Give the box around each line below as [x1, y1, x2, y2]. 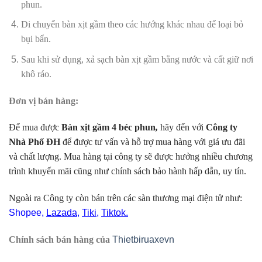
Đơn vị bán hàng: [9, 95, 81, 106]
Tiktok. [101, 208, 128, 218]
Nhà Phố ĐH [9, 137, 60, 147]
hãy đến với [158, 122, 206, 133]
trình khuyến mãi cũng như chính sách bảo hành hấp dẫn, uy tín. [9, 166, 246, 177]
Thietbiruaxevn [112, 234, 174, 244]
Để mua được [9, 122, 61, 133]
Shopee [9, 208, 42, 218]
